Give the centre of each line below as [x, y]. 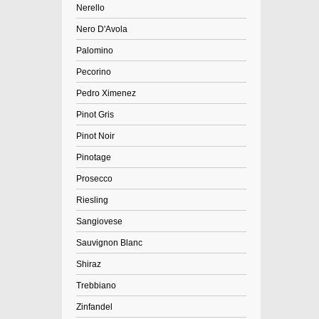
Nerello [90, 8]
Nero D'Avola [102, 29]
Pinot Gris [95, 115]
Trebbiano [96, 286]
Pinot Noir [95, 136]
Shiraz [89, 264]
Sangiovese [99, 221]
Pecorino [94, 72]
